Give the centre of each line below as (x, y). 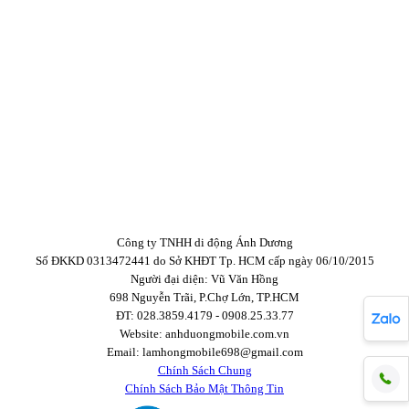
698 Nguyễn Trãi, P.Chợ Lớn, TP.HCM (204, 298)
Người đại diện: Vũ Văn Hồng (204, 279)
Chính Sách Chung (204, 371)
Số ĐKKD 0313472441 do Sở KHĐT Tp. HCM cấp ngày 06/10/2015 (204, 261)
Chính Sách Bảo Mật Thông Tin (204, 389)
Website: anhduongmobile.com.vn (204, 334)
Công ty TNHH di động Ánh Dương (204, 243)
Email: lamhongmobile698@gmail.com (204, 352)
